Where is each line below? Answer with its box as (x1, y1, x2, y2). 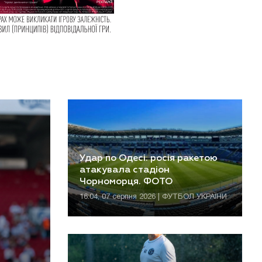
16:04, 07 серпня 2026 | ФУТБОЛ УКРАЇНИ (80, 194, 227, 201)
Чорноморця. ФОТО (80, 177, 173, 187)
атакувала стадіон (80, 166, 170, 175)
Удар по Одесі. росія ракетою (80, 154, 218, 163)
